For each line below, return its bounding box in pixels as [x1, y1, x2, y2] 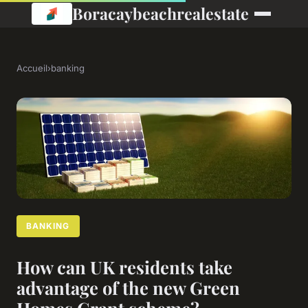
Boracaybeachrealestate [71, 3, 249, 24]
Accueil [16, 63, 47, 74]
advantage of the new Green [16, 276, 240, 300]
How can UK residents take [16, 255, 232, 279]
